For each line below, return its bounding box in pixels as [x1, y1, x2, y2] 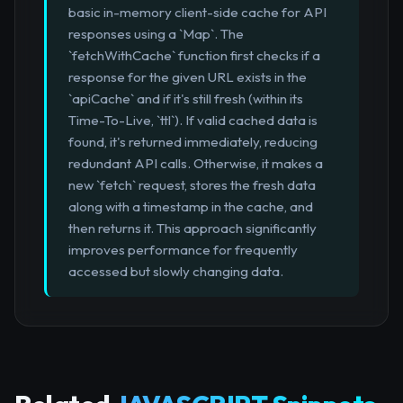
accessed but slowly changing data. [68, 263, 283, 281]
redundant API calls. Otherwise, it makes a [68, 155, 323, 173]
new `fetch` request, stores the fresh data [68, 176, 316, 194]
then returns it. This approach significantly [68, 219, 317, 237]
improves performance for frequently [68, 241, 298, 259]
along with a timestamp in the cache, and [68, 198, 313, 216]
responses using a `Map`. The [68, 25, 244, 43]
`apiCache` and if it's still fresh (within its [68, 90, 303, 108]
